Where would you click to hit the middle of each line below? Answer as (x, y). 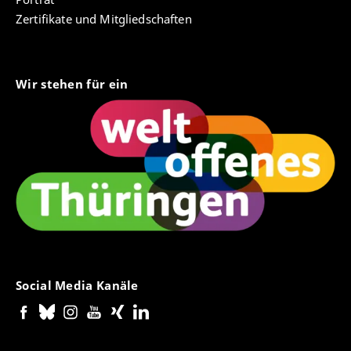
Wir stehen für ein (74, 84)
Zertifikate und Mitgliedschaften (104, 19)
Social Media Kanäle (79, 285)
